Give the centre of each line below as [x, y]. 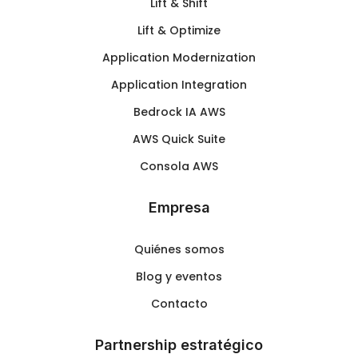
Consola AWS [179, 167]
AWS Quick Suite [179, 139]
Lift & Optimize [179, 31]
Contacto [179, 304]
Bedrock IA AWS [179, 112]
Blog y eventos [179, 277]
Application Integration [179, 85]
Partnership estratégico [179, 344]
